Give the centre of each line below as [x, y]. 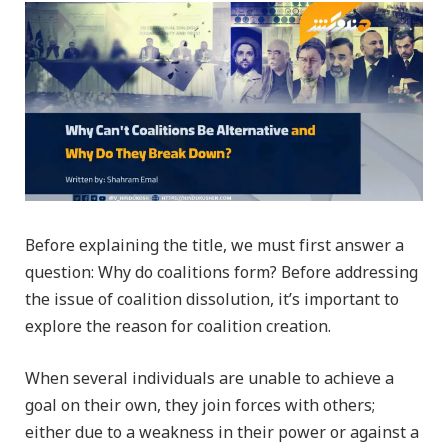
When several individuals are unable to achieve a [209, 378]
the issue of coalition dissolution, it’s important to [212, 300]
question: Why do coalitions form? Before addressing [221, 273]
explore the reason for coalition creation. [178, 327]
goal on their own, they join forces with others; [200, 405]
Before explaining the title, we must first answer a [214, 246]
